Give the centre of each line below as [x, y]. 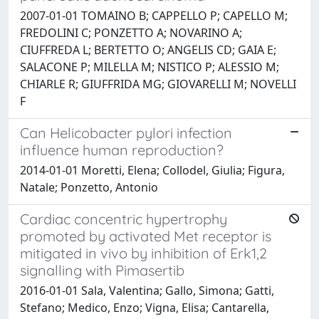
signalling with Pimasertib [102, 270]
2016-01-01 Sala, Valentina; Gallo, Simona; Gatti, [147, 290]
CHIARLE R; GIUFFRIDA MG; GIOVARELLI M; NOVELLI [158, 84]
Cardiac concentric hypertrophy [124, 219]
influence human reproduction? [122, 150]
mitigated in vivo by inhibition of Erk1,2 [143, 253]
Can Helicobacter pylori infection [126, 132]
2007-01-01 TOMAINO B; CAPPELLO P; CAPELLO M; [154, 15]
